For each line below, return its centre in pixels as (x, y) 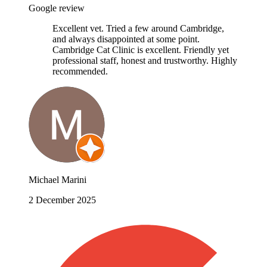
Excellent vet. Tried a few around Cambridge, (138, 28)
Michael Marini (58, 179)
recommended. (80, 71)
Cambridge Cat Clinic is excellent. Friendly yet (141, 49)
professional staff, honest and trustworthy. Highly (145, 60)
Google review (57, 8)
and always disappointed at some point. (126, 39)
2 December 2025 (62, 200)
